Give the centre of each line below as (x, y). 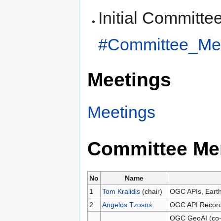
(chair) (151, 191)
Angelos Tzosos (127, 204)
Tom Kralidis (121, 191)
